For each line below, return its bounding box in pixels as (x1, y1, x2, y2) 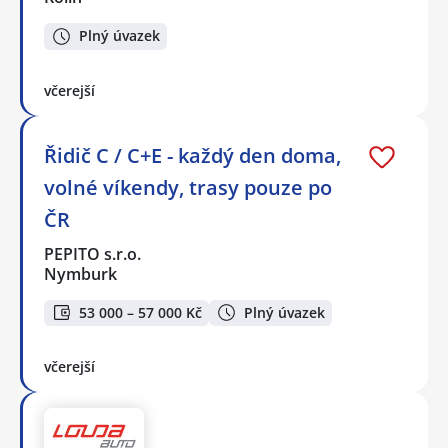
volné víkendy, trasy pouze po (44, 173, 332, 201)
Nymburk (44, 262, 117, 285)
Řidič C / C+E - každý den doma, (44, 141, 341, 169)
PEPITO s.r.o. (44, 242, 143, 265)
